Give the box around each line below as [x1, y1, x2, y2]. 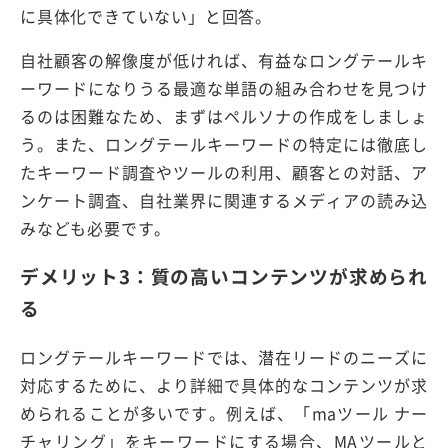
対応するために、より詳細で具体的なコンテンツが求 [20, 373, 428, 398]
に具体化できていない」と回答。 [20, 3, 272, 28]
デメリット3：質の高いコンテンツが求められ [20, 262, 428, 291]
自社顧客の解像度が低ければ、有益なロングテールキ [20, 47, 428, 72]
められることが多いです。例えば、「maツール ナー [20, 401, 428, 426]
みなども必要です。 [20, 215, 172, 240]
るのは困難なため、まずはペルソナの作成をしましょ [20, 103, 428, 128]
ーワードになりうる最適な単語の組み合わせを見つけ [20, 75, 428, 100]
